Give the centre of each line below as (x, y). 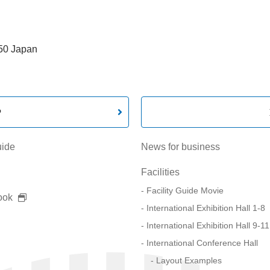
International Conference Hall (202, 243)
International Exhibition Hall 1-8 (206, 208)
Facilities (160, 172)
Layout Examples (189, 261)
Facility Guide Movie (185, 191)
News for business (181, 147)
